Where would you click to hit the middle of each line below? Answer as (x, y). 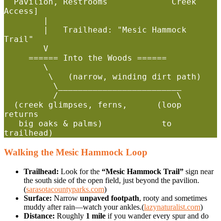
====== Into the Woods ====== (16, 58)
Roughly (70, 216)
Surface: (38, 198)
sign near (199, 171)
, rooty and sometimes (173, 198)
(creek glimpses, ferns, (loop (9, 105)
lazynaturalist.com (172, 207)
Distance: (39, 216)
